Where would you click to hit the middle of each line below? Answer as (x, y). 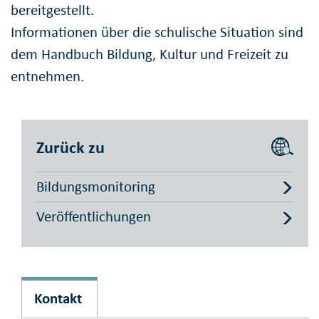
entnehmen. (47, 76)
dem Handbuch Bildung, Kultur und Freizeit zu (150, 54)
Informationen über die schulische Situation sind (157, 32)
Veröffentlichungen (94, 217)
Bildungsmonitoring (96, 186)
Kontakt (58, 298)
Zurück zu (70, 147)
